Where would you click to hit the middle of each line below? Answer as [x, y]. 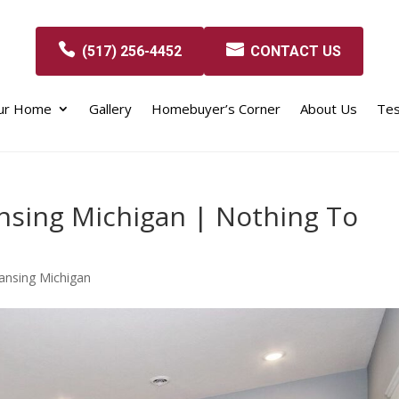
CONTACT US [296, 51]
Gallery [110, 108]
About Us [329, 108]
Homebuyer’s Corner [216, 108]
